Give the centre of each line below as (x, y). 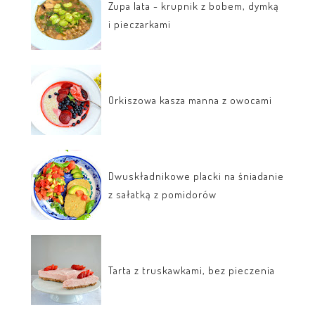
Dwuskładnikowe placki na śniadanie (196, 176)
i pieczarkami (140, 24)
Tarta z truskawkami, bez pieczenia (192, 270)
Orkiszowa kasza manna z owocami (190, 100)
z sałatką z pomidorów (162, 194)
